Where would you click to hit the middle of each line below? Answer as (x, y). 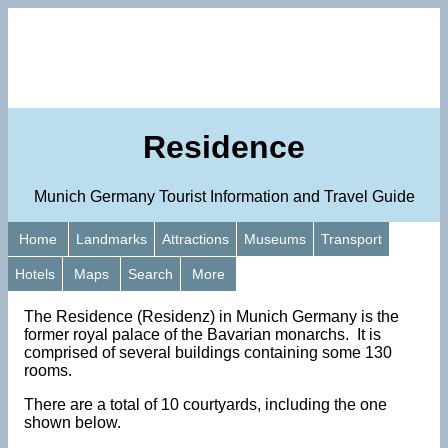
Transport (351, 238)
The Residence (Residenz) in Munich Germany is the (211, 316)
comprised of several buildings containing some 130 (208, 352)
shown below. (74, 422)
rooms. (48, 370)
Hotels (35, 273)
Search (150, 273)
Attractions (195, 238)
